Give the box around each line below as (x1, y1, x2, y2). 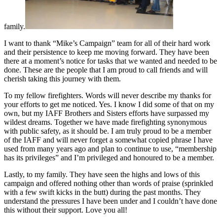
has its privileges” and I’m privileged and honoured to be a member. (4, 153, 214, 162)
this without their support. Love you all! (4, 205, 127, 214)
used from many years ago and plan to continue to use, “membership (4, 144, 217, 153)
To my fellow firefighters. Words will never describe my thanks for (4, 91, 211, 100)
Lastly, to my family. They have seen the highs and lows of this (4, 170, 200, 179)
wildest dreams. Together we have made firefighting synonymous (4, 117, 207, 126)
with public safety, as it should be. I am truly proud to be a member (4, 126, 211, 135)
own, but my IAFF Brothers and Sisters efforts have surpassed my (4, 109, 209, 117)
